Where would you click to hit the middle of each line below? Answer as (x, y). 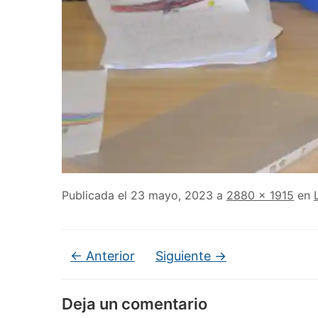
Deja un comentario (135, 304)
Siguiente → (191, 256)
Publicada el (96, 196)
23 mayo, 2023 (172, 196)
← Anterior (103, 256)
